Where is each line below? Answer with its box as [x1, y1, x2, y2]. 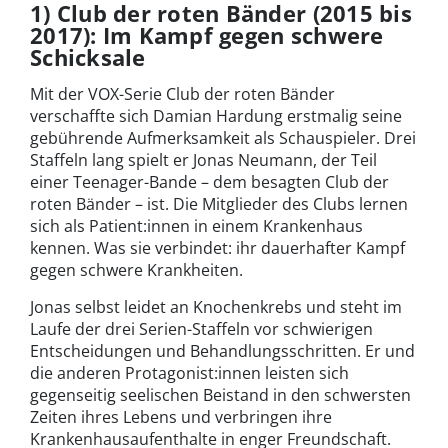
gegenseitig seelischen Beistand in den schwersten [30, 384, 411, 407]
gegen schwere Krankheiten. [30, 259, 243, 282]
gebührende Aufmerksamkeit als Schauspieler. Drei [30, 127, 416, 150]
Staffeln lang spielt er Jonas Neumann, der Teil [30, 149, 377, 172]
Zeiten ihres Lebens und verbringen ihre [30, 406, 332, 429]
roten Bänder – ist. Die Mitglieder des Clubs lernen [30, 193, 408, 216]
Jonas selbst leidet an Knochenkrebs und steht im [30, 296, 402, 319]
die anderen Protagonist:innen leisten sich [30, 362, 349, 385]
